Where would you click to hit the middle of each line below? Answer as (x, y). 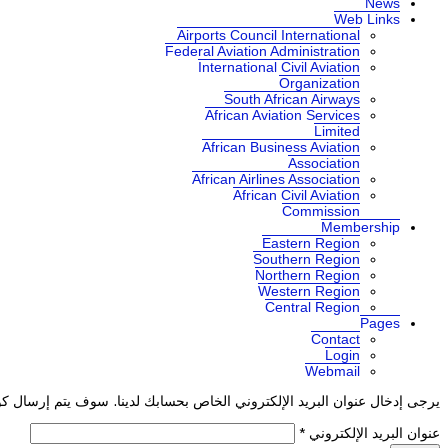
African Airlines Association (276, 179)
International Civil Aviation (279, 67)
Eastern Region (311, 243)
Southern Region (306, 259)
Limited (337, 131)
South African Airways (292, 99)
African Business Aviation (281, 147)
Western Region (309, 291)
